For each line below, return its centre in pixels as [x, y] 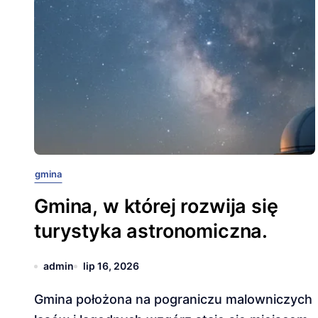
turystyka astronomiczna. [151, 231]
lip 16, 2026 [111, 266]
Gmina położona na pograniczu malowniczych [39, 299]
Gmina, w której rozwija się [156, 206]
